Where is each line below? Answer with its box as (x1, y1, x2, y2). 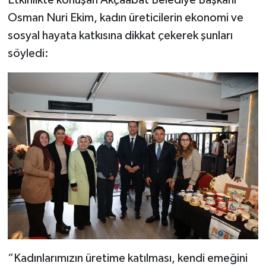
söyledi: (7, 47, 49, 59)
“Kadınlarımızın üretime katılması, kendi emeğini (7, 252, 248, 265)
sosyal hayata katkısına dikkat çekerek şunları (7, 29, 233, 42)
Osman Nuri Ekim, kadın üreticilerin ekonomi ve (7, 11, 243, 24)
